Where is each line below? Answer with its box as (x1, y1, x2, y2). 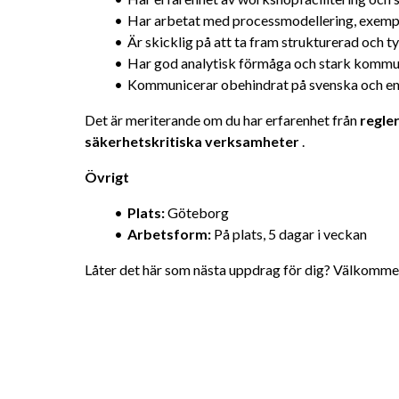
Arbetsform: (126, 225, 211, 242)
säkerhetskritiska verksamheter (85, 133, 299, 150)
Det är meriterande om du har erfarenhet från (85, 111, 360, 128)
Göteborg (164, 204, 229, 221)
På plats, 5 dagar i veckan (210, 225, 367, 242)
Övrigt (85, 168, 129, 185)
